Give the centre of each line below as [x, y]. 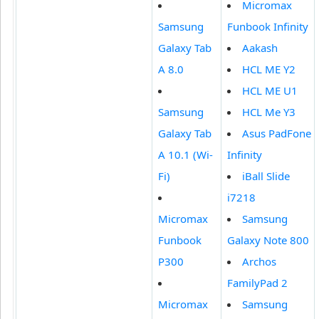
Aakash [260, 48]
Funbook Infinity [268, 27]
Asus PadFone [277, 134]
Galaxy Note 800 [268, 240]
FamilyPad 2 [257, 283]
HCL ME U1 [270, 91]
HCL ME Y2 [269, 69]
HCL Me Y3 [269, 112]
